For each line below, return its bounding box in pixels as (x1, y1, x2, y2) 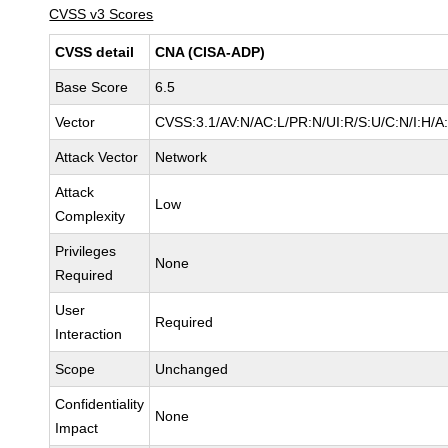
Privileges (55, 243, 117, 259)
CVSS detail (55, 44, 135, 60)
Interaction (55, 326, 123, 342)
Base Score (55, 79, 129, 95)
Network (155, 149, 208, 165)
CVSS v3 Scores (49, 6, 154, 22)
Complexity (55, 208, 126, 224)
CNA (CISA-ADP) (155, 44, 266, 60)
